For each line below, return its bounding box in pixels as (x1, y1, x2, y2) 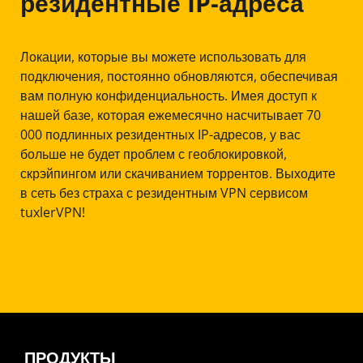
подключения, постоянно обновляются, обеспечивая (19, 67, 338, 86)
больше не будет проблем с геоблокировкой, (19, 145, 287, 164)
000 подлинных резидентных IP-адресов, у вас (19, 126, 301, 144)
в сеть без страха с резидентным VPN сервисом (19, 184, 308, 203)
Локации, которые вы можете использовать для (19, 48, 306, 66)
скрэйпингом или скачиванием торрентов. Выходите (19, 164, 335, 183)
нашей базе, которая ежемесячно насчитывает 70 (19, 106, 321, 125)
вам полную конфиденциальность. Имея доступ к (19, 87, 317, 105)
